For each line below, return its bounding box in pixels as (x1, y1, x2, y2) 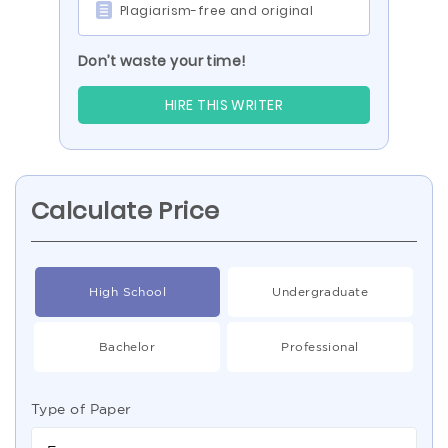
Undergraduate (272, 285, 369, 298)
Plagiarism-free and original (120, 2, 314, 19)
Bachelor (98, 340, 156, 353)
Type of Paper (31, 401, 132, 417)
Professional (281, 340, 359, 353)
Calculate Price (31, 194, 220, 227)
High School (89, 285, 167, 298)
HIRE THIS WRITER (165, 95, 283, 115)
